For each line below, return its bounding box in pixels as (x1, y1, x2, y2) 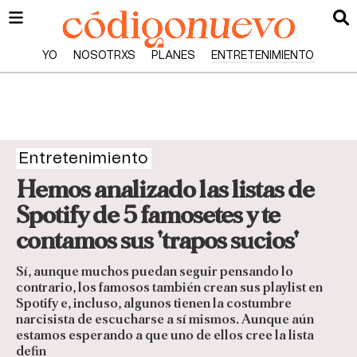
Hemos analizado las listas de (16, 177, 314, 202)
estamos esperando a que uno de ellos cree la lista (16, 328, 314, 343)
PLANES (151, 50, 196, 61)
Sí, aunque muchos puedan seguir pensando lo (16, 265, 293, 279)
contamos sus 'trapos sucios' (16, 228, 298, 253)
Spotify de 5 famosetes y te (16, 202, 280, 228)
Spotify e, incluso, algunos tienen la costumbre (16, 296, 292, 311)
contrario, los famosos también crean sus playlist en (16, 280, 323, 295)
